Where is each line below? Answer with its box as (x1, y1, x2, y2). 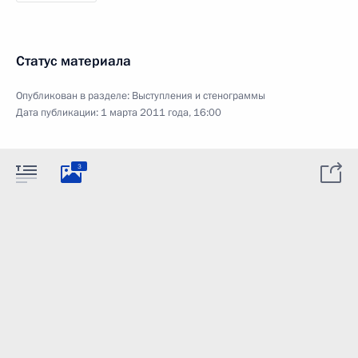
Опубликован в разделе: (16, 89, 132, 103)
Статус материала (16, 52, 131, 70)
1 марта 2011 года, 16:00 (101, 105, 221, 120)
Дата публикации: (16, 105, 101, 120)
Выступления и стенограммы (132, 89, 265, 103)
